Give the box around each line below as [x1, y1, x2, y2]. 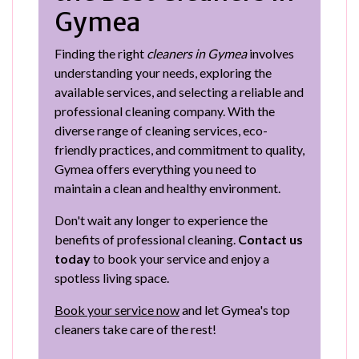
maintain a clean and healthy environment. [54, 179, 280, 196]
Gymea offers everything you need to [54, 160, 256, 176]
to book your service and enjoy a [91, 250, 269, 266]
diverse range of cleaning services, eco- [54, 122, 268, 138]
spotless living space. [54, 269, 169, 285]
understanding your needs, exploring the [54, 64, 272, 80]
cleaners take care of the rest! [54, 321, 216, 337]
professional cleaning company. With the [54, 103, 275, 119]
